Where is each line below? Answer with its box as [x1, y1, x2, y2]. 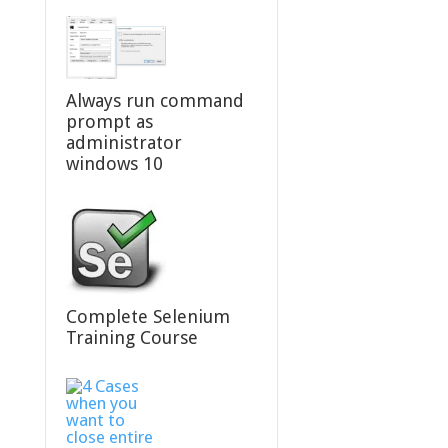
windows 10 [65, 152, 163, 174]
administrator [65, 131, 182, 153]
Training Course [65, 326, 198, 348]
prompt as [65, 110, 153, 132]
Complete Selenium [65, 305, 230, 327]
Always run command [65, 89, 244, 111]
